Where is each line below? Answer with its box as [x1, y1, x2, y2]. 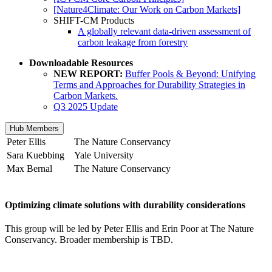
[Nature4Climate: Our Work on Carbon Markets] [53, 4, 240, 15]
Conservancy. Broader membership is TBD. [5, 234, 173, 245]
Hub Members [10, 123, 59, 133]
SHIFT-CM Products [53, 15, 134, 25]
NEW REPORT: [53, 68, 123, 79]
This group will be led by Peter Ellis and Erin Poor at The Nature [5, 223, 254, 234]
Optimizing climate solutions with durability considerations [5, 199, 245, 210]
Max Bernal [7, 163, 52, 174]
